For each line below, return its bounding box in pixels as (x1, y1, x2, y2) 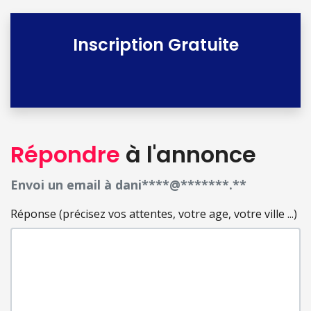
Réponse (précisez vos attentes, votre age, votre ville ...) (10, 206, 297, 221)
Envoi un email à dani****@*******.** (10, 176, 246, 193)
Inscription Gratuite (72, 33, 239, 57)
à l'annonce (120, 139, 256, 171)
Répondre (10, 139, 120, 171)
